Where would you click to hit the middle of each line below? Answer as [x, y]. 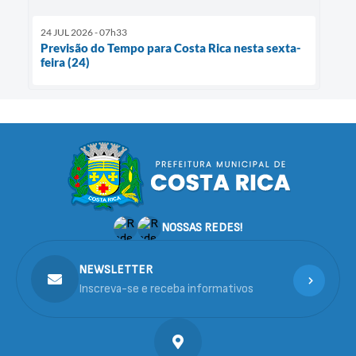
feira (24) [65, 62]
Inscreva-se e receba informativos [166, 288]
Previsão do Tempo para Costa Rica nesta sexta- [171, 47]
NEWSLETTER [116, 269]
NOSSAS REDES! [202, 228]
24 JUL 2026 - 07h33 [84, 32]
